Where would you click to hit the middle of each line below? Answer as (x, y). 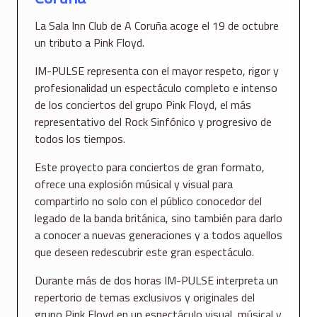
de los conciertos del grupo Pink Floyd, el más (143, 105)
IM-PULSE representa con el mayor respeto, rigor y (157, 71)
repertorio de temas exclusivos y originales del (145, 298)
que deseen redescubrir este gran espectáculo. (144, 252)
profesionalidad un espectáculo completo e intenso (156, 88)
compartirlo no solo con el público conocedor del (148, 201)
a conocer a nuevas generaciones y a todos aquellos (158, 235)
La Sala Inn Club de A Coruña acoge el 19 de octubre (157, 26)
